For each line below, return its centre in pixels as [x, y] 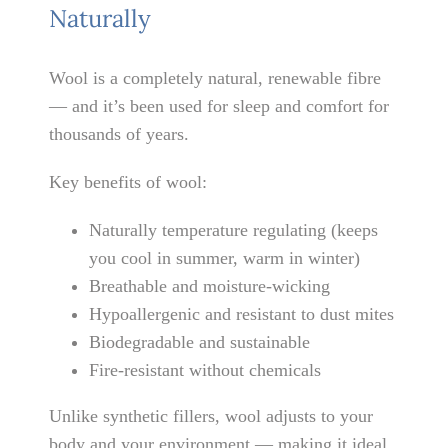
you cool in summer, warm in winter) [225, 257]
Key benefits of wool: [128, 181]
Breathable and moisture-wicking [210, 285]
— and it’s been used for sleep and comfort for [219, 105]
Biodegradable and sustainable [200, 341]
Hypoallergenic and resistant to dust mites [242, 313]
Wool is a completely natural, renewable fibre [215, 77]
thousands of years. [119, 133]
